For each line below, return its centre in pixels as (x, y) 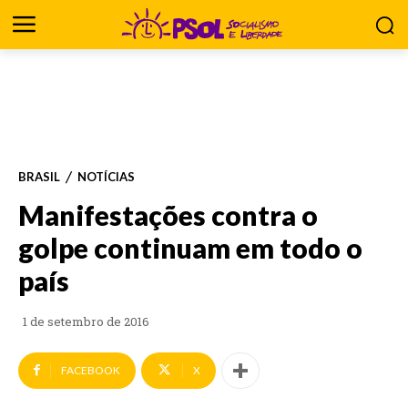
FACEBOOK (91, 370)
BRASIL (39, 176)
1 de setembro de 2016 (86, 321)
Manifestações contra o (168, 215)
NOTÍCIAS (106, 176)
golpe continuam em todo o (190, 248)
